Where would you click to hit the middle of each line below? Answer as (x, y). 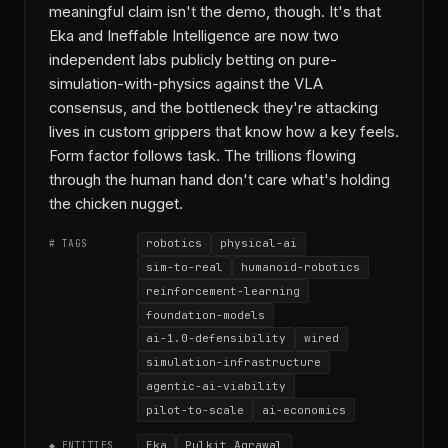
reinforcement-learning (223, 290)
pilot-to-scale (195, 409)
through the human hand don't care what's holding (219, 179)
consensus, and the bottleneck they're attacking (213, 107)
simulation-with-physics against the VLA (186, 83)
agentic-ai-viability (216, 385)
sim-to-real (184, 266)
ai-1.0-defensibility (216, 338)
